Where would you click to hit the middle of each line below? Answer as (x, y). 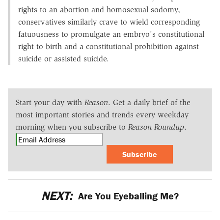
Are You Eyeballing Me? (127, 196)
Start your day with (50, 103)
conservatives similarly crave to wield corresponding (109, 22)
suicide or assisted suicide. (64, 59)
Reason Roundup (156, 127)
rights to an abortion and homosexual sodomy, (99, 10)
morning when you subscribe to (72, 127)
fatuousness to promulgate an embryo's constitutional (111, 34)
